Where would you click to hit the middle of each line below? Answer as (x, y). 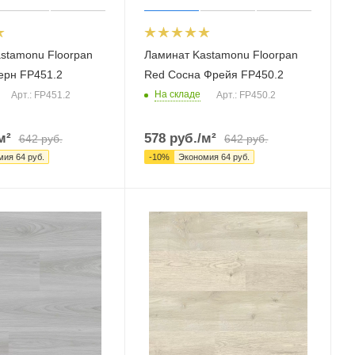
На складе (178, 94)
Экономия (200, 157)
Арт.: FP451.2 (40, 95)
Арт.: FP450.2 (246, 95)
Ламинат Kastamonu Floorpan (221, 54)
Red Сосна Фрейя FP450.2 (214, 74)
